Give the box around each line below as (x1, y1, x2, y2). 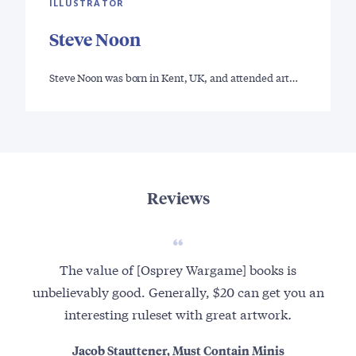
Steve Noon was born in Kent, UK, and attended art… (49, 70, 298, 86)
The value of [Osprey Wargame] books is (60, 260, 296, 279)
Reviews (146, 187, 210, 209)
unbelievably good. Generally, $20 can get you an (32, 282, 324, 301)
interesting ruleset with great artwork (64, 304, 288, 323)
